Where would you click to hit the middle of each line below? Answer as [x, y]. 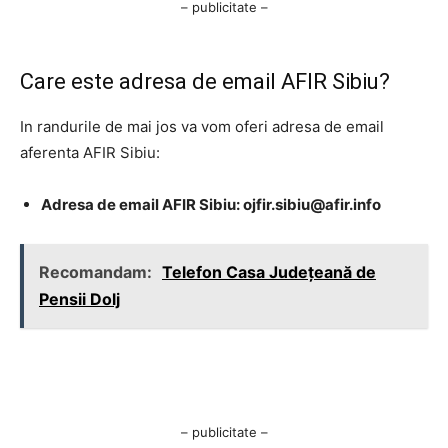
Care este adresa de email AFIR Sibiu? [205, 82]
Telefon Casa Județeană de [269, 272]
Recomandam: [97, 272]
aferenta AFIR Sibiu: [90, 153]
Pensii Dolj [79, 299]
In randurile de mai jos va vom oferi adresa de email [202, 127]
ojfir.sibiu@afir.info [312, 205]
